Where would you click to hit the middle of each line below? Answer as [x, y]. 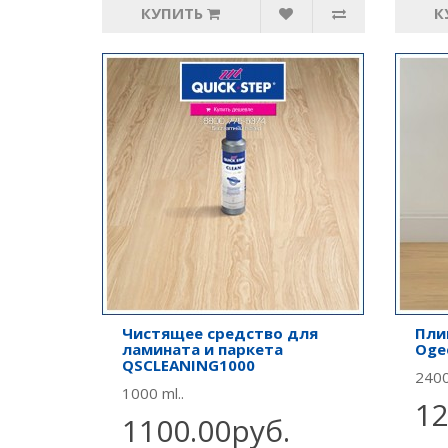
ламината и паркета [202, 349]
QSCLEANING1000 [188, 365]
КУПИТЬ [172, 13]
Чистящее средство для [220, 333]
